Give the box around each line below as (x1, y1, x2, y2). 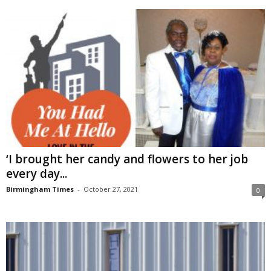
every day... (6, 165, 67, 181)
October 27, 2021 (83, 184, 138, 194)
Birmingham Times (6, 184, 74, 194)
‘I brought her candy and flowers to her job (6, 151, 248, 167)
